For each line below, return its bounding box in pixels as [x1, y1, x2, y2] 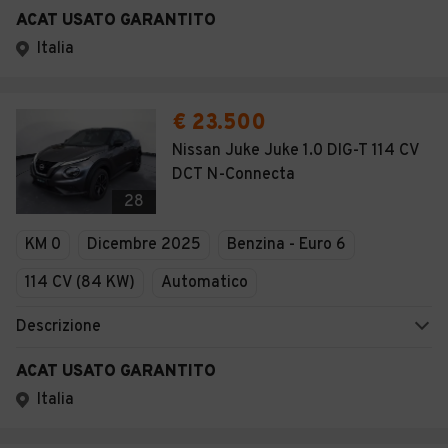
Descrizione [16, 317, 101, 337]
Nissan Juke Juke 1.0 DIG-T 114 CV [172, 141, 419, 161]
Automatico [161, 273, 248, 293]
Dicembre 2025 [87, 235, 201, 255]
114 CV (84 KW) [25, 273, 135, 293]
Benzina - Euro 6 [227, 235, 346, 255]
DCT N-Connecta [172, 165, 295, 185]
